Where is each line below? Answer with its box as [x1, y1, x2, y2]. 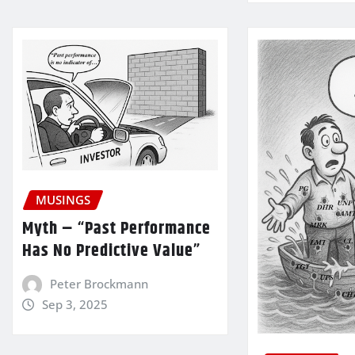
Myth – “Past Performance [22, 216, 211, 243]
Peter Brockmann [49, 276, 148, 292]
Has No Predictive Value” [22, 238, 200, 265]
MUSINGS [36, 192, 90, 208]
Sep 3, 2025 [41, 296, 108, 312]
